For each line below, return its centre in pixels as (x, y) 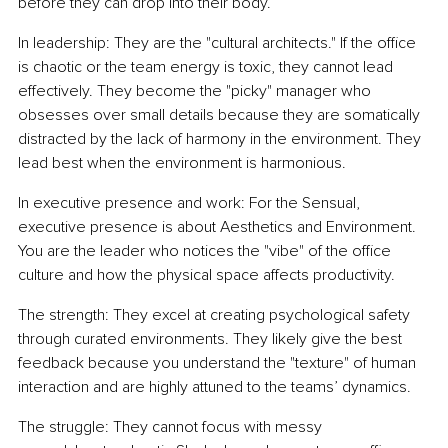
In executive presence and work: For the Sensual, (191, 203)
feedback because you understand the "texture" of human (219, 363)
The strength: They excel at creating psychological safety (216, 315)
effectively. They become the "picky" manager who (196, 91)
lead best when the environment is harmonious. (182, 163)
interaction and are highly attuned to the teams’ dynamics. (214, 387)
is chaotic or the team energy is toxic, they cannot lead (207, 67)
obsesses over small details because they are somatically (221, 115)
